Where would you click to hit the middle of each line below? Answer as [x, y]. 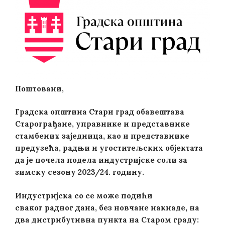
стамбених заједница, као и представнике [102, 136]
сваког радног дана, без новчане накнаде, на [107, 207]
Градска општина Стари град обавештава [100, 112]
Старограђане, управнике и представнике [102, 124]
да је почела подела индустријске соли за [101, 160]
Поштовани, [39, 88]
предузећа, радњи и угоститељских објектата [109, 148]
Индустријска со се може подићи [84, 195]
